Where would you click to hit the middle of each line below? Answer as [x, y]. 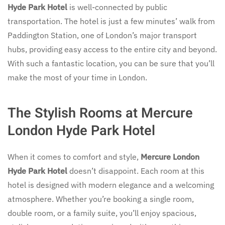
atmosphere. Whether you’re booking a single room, [101, 199]
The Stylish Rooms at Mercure [100, 113]
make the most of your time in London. [77, 77]
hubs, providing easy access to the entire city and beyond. [112, 49]
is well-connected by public [117, 7]
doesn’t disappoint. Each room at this [136, 171]
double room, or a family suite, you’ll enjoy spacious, [102, 213]
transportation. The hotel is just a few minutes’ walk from [111, 21]
